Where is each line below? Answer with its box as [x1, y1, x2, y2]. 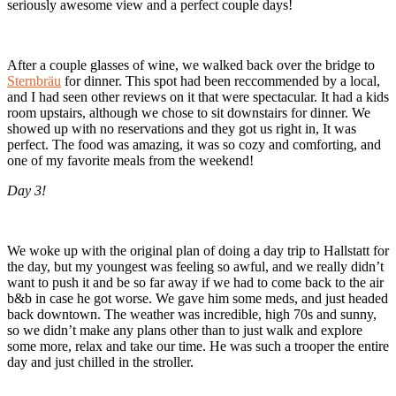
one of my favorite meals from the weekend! [7, 153, 254, 169]
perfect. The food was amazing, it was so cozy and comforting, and [7, 137, 381, 153]
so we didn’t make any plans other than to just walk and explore [7, 323, 362, 339]
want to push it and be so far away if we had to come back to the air [7, 275, 384, 291]
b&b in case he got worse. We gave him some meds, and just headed [7, 291, 388, 307]
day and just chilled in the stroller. [7, 354, 194, 370]
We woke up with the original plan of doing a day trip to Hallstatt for [7, 243, 389, 259]
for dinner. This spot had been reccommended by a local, [61, 73, 380, 89]
